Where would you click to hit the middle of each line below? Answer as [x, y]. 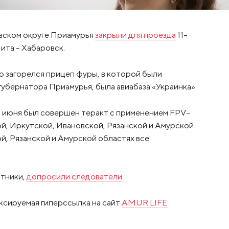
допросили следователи [74, 177]
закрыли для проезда [135, 35]
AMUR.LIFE [144, 203]
